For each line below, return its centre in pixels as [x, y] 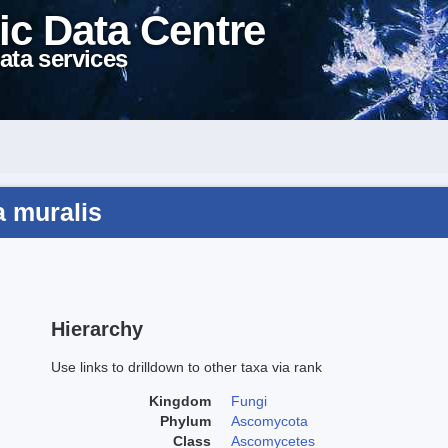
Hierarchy [97, 328]
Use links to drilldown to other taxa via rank [186, 366]
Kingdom [180, 400]
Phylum [185, 420]
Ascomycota [269, 420]
